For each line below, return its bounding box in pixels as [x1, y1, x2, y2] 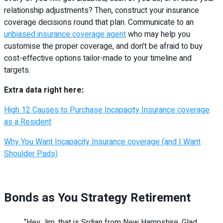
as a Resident [4, 115, 51, 128]
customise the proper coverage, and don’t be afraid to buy [4, 40, 203, 52]
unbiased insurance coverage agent [4, 28, 126, 40]
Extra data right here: [4, 84, 84, 96]
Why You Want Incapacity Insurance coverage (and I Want [4, 135, 201, 148]
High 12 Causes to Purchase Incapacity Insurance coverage [4, 104, 210, 116]
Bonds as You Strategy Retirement [4, 189, 194, 207]
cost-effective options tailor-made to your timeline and [4, 52, 192, 64]
